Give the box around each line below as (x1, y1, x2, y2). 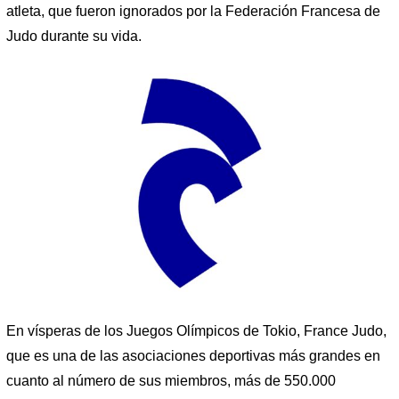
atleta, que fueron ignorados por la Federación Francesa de (6, 3, 380, 19)
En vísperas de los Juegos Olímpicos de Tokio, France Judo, (6, 322, 387, 338)
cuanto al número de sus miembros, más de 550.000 (6, 372, 336, 388)
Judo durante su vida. (6, 28, 142, 44)
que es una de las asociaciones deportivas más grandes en (6, 347, 380, 363)
